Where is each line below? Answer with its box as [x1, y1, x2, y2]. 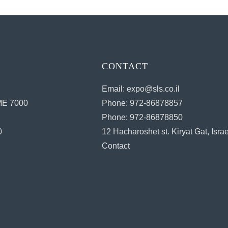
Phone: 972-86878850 [102, 112, 183, 122]
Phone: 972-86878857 [102, 98, 183, 107]
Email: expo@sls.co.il [102, 84, 180, 93]
